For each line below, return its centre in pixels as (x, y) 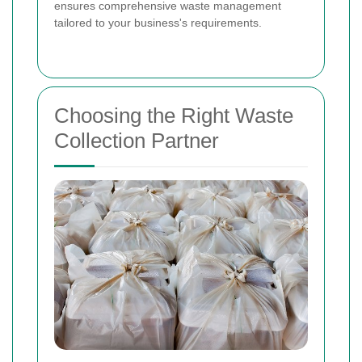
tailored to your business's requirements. (158, 23)
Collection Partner (137, 141)
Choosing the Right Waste (174, 116)
